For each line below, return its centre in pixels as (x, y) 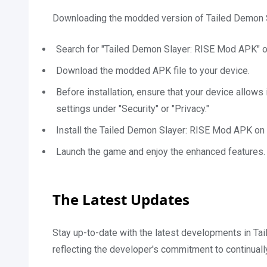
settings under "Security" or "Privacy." (133, 109)
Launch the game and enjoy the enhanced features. (161, 152)
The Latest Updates (121, 199)
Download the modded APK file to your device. (153, 71)
